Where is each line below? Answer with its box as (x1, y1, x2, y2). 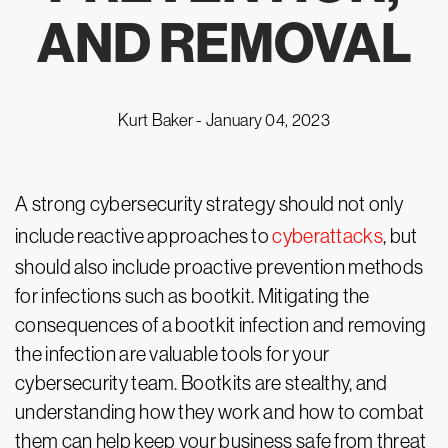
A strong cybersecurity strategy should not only (15, 193, 404, 215)
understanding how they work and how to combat (15, 401, 425, 423)
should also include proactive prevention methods (15, 256, 424, 278)
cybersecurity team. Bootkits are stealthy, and (15, 372, 388, 394)
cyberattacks (272, 225, 383, 247)
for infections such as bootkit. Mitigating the (15, 285, 370, 307)
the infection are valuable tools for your (15, 343, 330, 365)
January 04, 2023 (206, 110, 330, 130)
